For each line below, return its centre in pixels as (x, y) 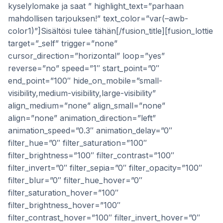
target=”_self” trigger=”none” (63, 43)
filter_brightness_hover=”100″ (64, 205)
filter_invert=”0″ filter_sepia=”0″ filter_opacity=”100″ (105, 168)
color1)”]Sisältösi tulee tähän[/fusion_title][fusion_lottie (111, 31)
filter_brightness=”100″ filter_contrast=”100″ (91, 155)
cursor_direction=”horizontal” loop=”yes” (86, 56)
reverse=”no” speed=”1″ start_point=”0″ (84, 68)
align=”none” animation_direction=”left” (82, 118)
